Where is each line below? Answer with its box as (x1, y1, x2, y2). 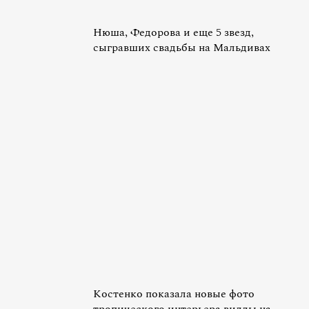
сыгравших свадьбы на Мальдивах (93, 39, 270, 56)
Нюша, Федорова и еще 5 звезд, (93, 24, 254, 41)
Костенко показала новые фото (93, 286, 255, 302)
